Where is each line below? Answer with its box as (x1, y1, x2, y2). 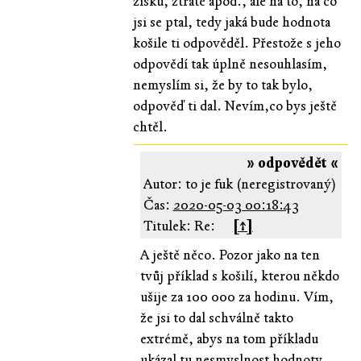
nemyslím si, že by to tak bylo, (133, 76, 313, 93)
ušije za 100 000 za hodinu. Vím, (139, 288, 334, 305)
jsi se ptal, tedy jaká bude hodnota (133, 13, 331, 31)
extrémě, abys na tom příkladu (139, 330, 318, 347)
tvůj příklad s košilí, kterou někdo (139, 267, 339, 284)
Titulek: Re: (143, 217, 215, 234)
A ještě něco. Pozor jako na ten (139, 246, 320, 263)
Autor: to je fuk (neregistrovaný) (143, 175, 336, 193)
